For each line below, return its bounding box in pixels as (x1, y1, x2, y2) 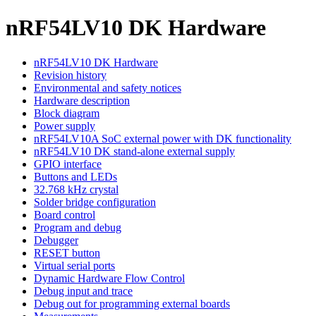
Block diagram (34, 107, 99, 119)
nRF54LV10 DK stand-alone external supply (34, 145, 235, 157)
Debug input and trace (34, 284, 133, 297)
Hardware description (34, 94, 130, 107)
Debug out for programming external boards (34, 297, 230, 310)
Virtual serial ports (34, 259, 115, 272)
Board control (34, 208, 95, 221)
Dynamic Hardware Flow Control (34, 272, 185, 284)
